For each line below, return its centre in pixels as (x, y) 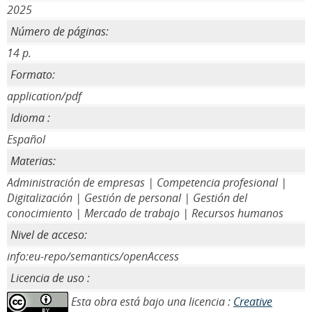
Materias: (33, 161)
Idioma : (30, 118)
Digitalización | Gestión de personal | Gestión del (127, 198)
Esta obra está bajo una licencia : (151, 301)
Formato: (33, 75)
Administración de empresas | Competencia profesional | (147, 182)
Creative (253, 301)
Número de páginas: (60, 31)
